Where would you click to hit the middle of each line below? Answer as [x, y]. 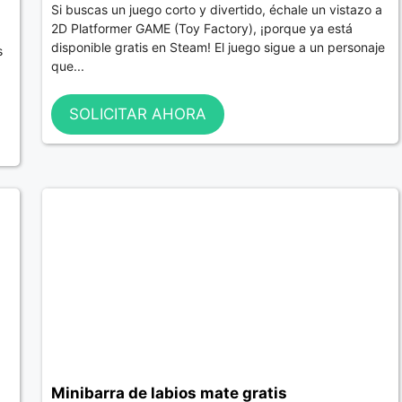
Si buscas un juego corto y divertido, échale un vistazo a [216, 10]
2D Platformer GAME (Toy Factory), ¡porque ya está [201, 29]
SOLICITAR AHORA [137, 114]
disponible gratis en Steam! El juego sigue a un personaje [218, 48]
